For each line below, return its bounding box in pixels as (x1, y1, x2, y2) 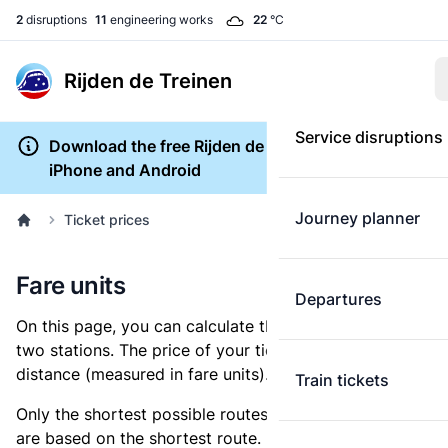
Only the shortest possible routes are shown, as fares (16, 404, 420, 424)
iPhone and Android (48, 160, 201, 180)
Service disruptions (294, 127, 443, 147)
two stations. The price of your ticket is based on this (16, 340, 422, 360)
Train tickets (294, 370, 389, 390)
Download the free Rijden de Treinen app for (48, 136, 385, 156)
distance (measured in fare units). (16, 364, 269, 384)
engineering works (107, 12, 213, 27)
